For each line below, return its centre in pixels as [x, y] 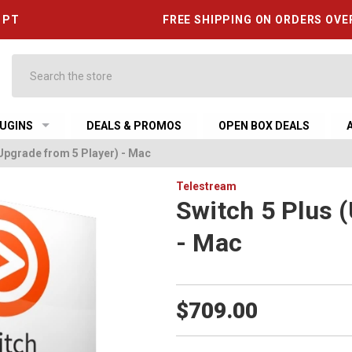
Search [29, 62]
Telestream [206, 186]
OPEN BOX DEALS [264, 126]
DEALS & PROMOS [134, 126]
